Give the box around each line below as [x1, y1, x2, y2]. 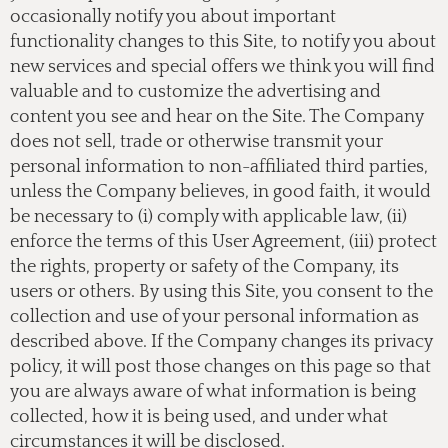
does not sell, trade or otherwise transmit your [10, 132, 383, 152]
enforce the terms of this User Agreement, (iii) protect [10, 232, 437, 252]
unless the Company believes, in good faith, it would [10, 182, 431, 202]
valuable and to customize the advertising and [10, 82, 381, 102]
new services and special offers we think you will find [10, 57, 435, 77]
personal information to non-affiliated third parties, [10, 157, 428, 177]
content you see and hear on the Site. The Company [10, 107, 424, 127]
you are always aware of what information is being [10, 382, 416, 402]
